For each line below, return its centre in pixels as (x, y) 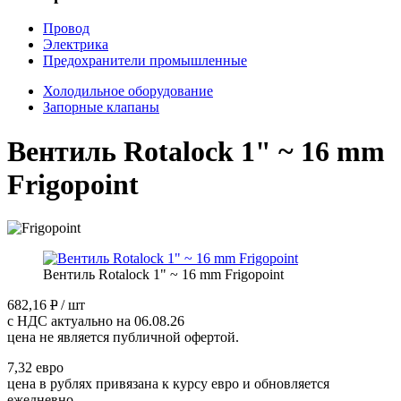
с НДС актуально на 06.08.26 (96, 321)
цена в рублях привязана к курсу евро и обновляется (168, 384)
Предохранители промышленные (145, 61)
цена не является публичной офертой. (123, 337)
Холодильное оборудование (128, 91)
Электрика (76, 45)
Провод (66, 29)
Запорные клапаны (101, 107)
